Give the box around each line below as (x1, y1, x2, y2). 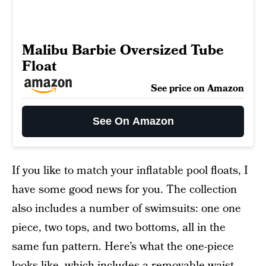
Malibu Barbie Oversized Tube (22, 40, 224, 60)
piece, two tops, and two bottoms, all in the (12, 220, 226, 236)
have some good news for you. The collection (12, 182, 237, 198)
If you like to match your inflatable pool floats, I (12, 163, 248, 179)
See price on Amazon (151, 82, 244, 95)
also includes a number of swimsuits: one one (12, 201, 241, 217)
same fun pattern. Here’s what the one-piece (12, 239, 234, 255)
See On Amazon (92, 115, 174, 127)
